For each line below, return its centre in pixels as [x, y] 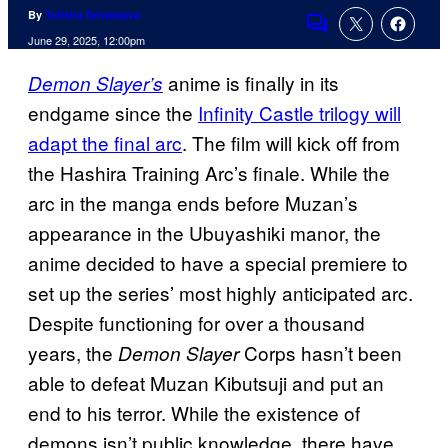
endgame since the [113, 113]
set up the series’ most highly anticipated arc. [220, 293]
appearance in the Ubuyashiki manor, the [204, 233]
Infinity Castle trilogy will [299, 113]
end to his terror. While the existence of [194, 413]
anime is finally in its [251, 83]
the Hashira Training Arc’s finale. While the [209, 173]
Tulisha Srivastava [92, 15]
